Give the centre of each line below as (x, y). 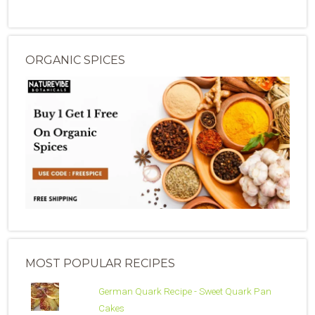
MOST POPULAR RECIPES (100, 264)
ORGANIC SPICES (75, 60)
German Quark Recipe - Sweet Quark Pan (185, 291)
